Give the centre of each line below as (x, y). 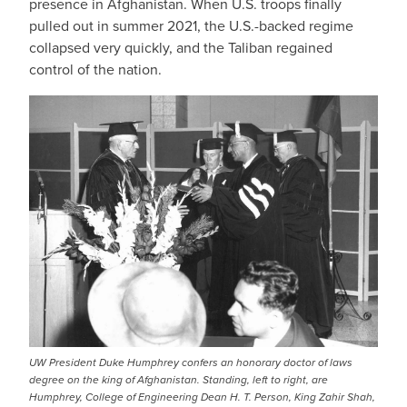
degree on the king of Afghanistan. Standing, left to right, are (179, 380)
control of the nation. (95, 70)
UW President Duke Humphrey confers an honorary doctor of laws (191, 363)
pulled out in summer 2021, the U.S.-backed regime (191, 26)
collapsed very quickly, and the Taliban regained (181, 48)
